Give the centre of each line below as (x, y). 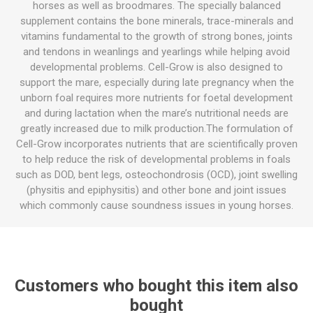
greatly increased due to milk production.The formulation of (156, 129)
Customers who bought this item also (156, 286)
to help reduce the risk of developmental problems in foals (156, 159)
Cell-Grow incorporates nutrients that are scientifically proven (156, 144)
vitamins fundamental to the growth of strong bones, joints (156, 36)
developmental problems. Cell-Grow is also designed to (156, 67)
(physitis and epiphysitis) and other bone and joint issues (156, 190)
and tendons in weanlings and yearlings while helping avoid (156, 52)
